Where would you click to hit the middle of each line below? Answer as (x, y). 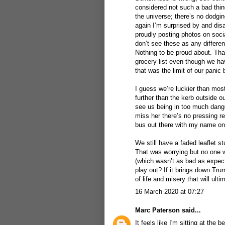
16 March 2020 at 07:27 (170, 191)
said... (190, 210)
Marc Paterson (157, 210)
